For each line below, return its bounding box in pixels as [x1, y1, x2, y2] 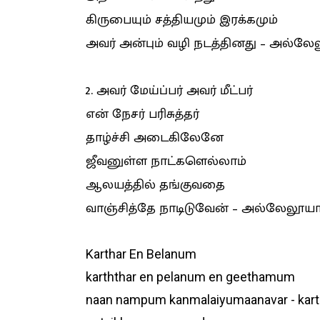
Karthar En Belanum [85, 246, 196, 262]
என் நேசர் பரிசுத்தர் [85, 104, 199, 126]
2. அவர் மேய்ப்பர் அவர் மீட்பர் [85, 80, 253, 102]
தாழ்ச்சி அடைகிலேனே [85, 127, 224, 149]
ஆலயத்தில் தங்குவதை [85, 174, 225, 196]
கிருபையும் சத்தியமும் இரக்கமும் [85, 9, 278, 31]
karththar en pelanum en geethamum [85, 269, 295, 285]
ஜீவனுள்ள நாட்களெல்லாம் [85, 151, 246, 173]
